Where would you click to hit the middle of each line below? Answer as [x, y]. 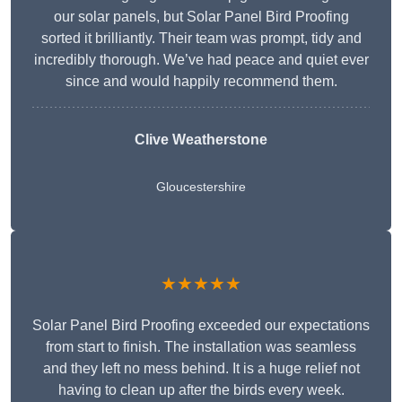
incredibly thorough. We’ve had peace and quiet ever [201, 60]
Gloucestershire [201, 187]
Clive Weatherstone [201, 140]
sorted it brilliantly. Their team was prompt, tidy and [201, 39]
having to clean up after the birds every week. [201, 390]
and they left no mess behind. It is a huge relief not [201, 369]
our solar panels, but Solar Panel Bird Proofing [201, 17]
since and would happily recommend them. [201, 82]
